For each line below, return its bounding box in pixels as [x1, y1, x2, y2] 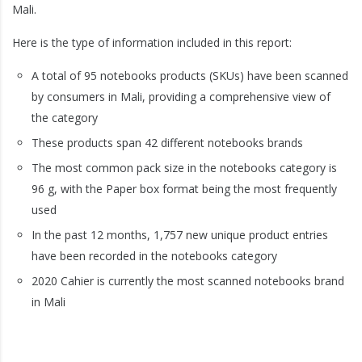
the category [32, 110, 98, 125]
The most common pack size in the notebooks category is [32, 160, 337, 175]
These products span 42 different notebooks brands [32, 135, 303, 150]
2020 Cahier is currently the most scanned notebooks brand [32, 273, 344, 288]
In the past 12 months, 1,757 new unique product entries [32, 227, 328, 242]
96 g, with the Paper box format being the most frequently [32, 181, 337, 196]
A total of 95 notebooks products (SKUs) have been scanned [32, 68, 348, 83]
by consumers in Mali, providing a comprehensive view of [32, 89, 330, 104]
